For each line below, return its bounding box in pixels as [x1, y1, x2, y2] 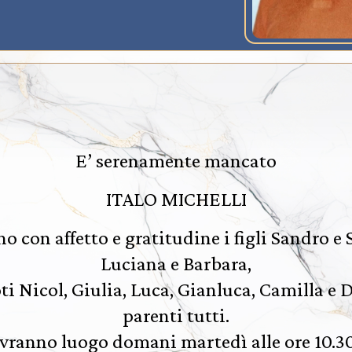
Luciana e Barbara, [101, 252, 251, 275]
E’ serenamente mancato [75, 149, 277, 172]
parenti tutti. [123, 304, 229, 327]
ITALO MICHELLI [105, 188, 247, 211]
